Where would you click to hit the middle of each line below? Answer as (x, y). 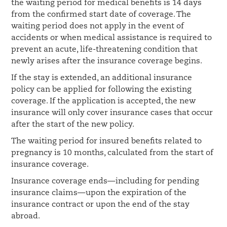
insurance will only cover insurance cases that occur (112, 113)
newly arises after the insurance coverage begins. (107, 61)
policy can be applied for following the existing (102, 90)
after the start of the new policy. (73, 125)
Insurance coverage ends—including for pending (105, 181)
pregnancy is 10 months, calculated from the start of (112, 153)
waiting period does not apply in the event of (98, 26)
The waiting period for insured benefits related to (107, 141)
